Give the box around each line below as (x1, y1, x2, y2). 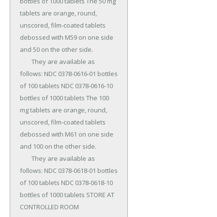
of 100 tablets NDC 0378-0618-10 (20, 178, 113, 187)
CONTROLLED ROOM (20, 202, 79, 212)
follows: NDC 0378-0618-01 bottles (20, 166, 118, 175)
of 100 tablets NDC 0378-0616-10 (20, 81, 113, 91)
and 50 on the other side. (20, 45, 93, 54)
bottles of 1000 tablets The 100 (20, 93, 109, 103)
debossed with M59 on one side (20, 33, 113, 42)
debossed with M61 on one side (20, 130, 113, 139)
